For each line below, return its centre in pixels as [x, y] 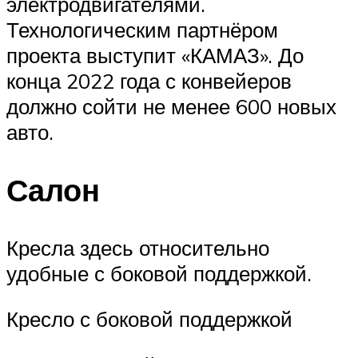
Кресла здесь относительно [138, 247]
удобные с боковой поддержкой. [159, 273]
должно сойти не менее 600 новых [171, 106]
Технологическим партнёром [142, 30]
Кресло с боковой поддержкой [149, 319]
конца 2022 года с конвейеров [149, 81]
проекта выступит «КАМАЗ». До [155, 55]
